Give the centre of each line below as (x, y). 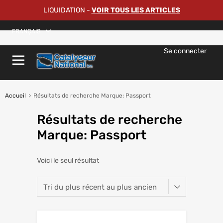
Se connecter (185, 51)
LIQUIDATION (64, 10)
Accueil (15, 96)
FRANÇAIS (26, 31)
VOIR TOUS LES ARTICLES (136, 10)
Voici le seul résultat (68, 161)
